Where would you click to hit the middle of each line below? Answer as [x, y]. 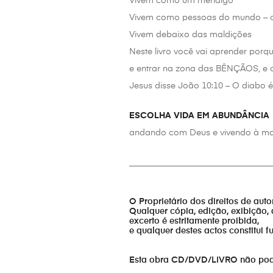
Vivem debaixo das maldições [190, 35]
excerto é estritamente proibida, [194, 222]
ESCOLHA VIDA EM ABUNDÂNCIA [199, 116]
